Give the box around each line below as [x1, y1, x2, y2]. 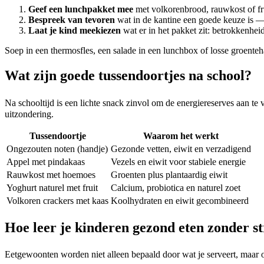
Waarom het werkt [143, 130, 219, 141]
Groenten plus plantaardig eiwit [111, 169, 227, 180]
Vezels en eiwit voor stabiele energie [111, 156, 246, 167]
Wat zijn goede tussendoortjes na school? [5, 68, 252, 84]
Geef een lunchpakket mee [28, 4, 133, 15]
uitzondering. [5, 108, 54, 119]
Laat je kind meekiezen [28, 25, 121, 36]
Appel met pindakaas [6, 156, 85, 167]
